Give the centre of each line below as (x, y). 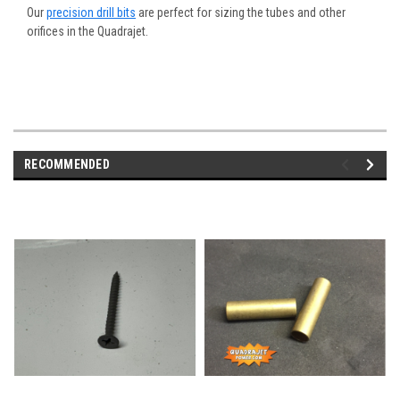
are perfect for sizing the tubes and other (241, 12)
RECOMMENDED (67, 164)
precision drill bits (91, 12)
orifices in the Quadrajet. (90, 31)
